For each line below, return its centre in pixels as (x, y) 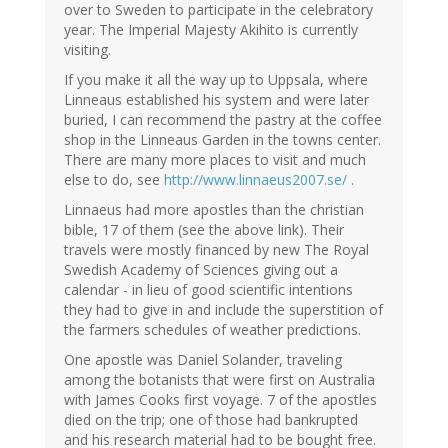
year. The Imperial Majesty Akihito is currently (211, 30)
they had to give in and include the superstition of (223, 310)
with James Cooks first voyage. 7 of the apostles (220, 400)
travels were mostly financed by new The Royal (216, 250)
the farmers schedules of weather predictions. (212, 330)
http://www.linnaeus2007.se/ (255, 180)
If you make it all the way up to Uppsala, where (216, 80)
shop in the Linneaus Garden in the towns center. (222, 140)
